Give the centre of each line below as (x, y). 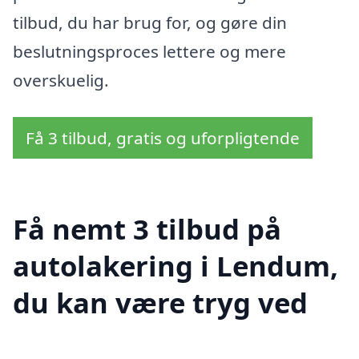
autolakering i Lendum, (175, 265)
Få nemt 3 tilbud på (147, 228)
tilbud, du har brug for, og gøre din (150, 23)
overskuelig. (61, 81)
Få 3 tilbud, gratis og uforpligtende (163, 137)
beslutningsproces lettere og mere (149, 52)
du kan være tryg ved (160, 302)
